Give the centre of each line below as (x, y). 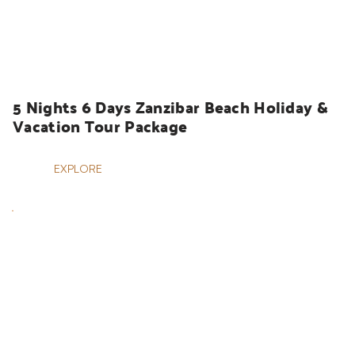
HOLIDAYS (61, 56)
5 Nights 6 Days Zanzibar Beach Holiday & (170, 107)
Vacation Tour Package (100, 126)
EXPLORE (78, 169)
